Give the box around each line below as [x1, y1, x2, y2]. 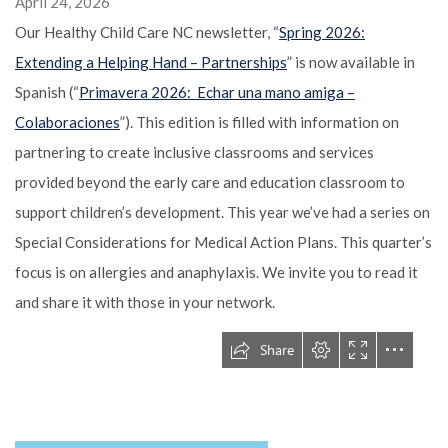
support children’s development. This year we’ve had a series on [15, 202, 430, 221]
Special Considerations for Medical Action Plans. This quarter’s [15, 232, 432, 251]
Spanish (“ [15, 82, 79, 101]
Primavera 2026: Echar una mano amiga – [79, 82, 355, 101]
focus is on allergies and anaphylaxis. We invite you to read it [15, 262, 418, 281]
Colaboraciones [15, 112, 120, 131]
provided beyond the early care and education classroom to [15, 172, 405, 191]
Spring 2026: [279, 22, 365, 41]
